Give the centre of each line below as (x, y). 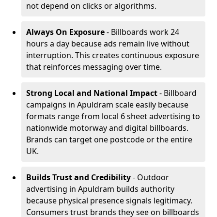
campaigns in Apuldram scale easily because (107, 105)
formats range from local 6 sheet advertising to (113, 116)
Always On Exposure (65, 32)
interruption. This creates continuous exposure (113, 55)
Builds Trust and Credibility (78, 177)
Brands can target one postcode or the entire (109, 139)
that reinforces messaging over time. (94, 67)
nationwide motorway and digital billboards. (107, 128)
